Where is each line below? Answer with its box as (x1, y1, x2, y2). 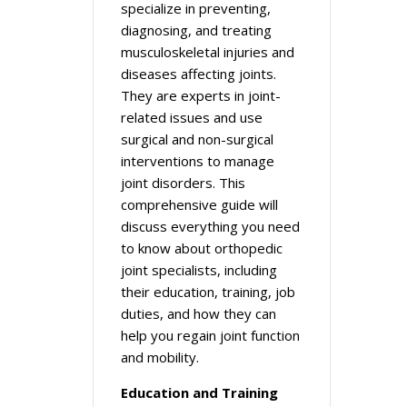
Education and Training (121, 383, 278, 402)
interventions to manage (121, 152, 274, 170)
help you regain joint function (121, 326, 300, 344)
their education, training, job (121, 283, 295, 301)
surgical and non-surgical (121, 130, 273, 148)
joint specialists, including (121, 261, 277, 279)
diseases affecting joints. (121, 65, 276, 83)
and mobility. (121, 348, 199, 366)
